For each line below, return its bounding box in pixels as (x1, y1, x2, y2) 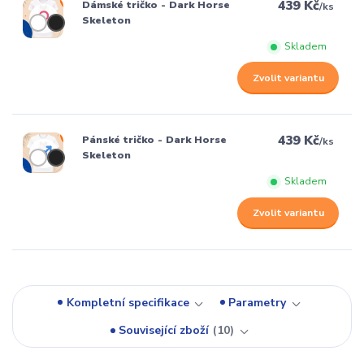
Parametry (228, 294, 287, 310)
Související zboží (119, 323, 210, 339)
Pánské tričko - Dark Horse (81, 133, 227, 147)
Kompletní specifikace (66, 294, 189, 310)
